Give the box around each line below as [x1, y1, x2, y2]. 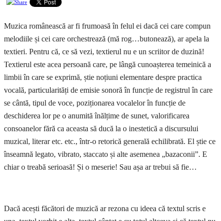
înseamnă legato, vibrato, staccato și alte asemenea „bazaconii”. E [4, 150, 207, 159]
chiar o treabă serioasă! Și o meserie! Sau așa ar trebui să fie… [4, 163, 197, 172]
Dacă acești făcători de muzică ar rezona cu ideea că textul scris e [4, 204, 206, 213]
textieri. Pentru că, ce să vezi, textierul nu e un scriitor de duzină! [4, 47, 204, 56]
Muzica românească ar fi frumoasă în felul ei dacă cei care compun [4, 22, 211, 31]
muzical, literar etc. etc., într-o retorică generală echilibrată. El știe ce [4, 137, 216, 146]
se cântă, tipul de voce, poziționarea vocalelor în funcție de [4, 99, 185, 108]
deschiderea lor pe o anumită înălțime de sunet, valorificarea [4, 111, 189, 120]
